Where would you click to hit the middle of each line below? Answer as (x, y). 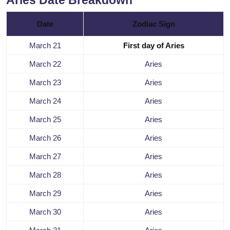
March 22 (45, 64)
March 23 (45, 83)
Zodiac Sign (154, 24)
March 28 (45, 175)
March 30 (45, 212)
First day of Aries (154, 46)
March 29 (45, 194)
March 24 (45, 101)
